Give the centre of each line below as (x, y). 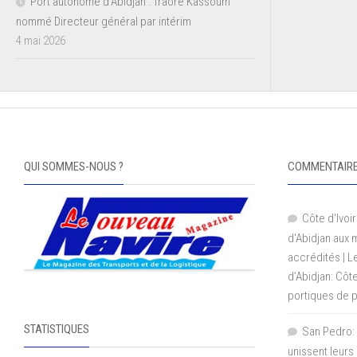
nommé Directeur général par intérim (104, 22)
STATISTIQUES (57, 330)
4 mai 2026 (41, 41)
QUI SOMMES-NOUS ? (74, 167)
